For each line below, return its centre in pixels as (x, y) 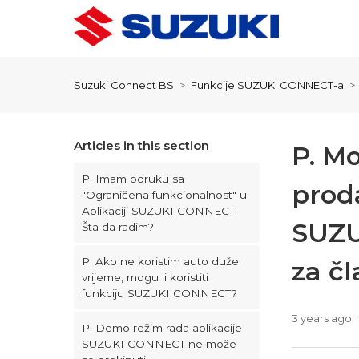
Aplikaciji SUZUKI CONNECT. (159, 211)
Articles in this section (141, 145)
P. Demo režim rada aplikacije (162, 328)
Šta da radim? (118, 227)
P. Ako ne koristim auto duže (160, 261)
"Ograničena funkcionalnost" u (164, 195)
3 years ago (322, 318)
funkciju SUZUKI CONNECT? (159, 293)
